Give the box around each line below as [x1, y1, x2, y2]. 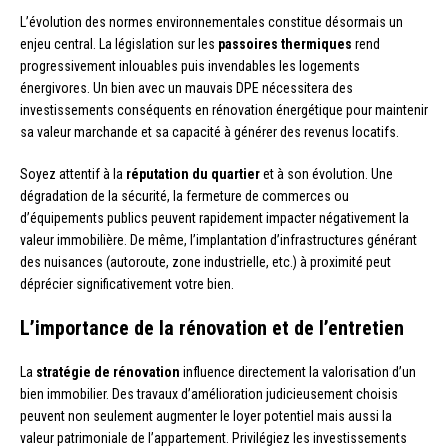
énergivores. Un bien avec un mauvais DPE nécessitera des [20, 79, 353, 96]
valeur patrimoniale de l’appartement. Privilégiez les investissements [20, 429, 407, 446]
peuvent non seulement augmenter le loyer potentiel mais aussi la [20, 407, 392, 424]
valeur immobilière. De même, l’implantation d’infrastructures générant [20, 231, 417, 248]
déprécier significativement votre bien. [20, 275, 234, 292]
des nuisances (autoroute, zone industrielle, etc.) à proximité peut [20, 253, 391, 270]
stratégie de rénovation [36, 363, 180, 380]
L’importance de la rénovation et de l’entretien [20, 315, 404, 340]
